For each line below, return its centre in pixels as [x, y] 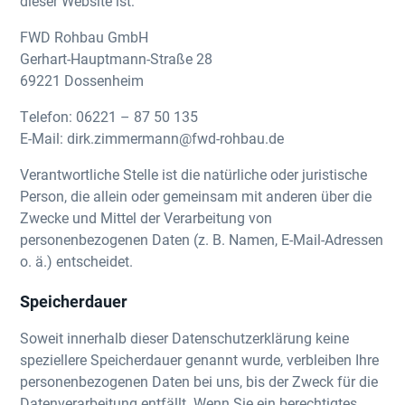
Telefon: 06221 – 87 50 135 [109, 116]
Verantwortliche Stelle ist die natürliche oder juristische [194, 174]
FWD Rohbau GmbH [85, 37]
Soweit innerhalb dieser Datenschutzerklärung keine [185, 338]
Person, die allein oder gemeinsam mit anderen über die [196, 196]
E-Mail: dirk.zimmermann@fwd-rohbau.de [152, 138]
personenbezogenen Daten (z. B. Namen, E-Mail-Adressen [202, 239]
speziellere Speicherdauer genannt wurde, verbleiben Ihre [200, 359]
